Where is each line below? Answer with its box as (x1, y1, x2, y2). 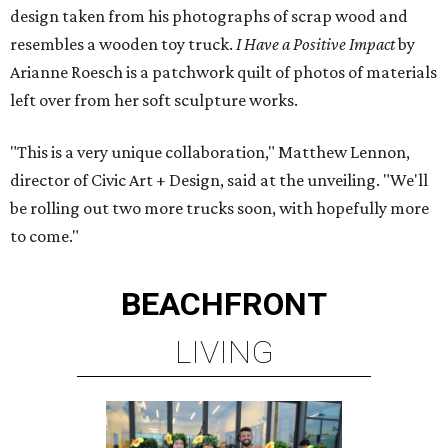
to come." (10, 226, 79, 247)
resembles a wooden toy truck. (10, 34, 236, 55)
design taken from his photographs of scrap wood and (10, 6, 408, 27)
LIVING (174, 333, 274, 372)
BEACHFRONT (121, 285, 327, 324)
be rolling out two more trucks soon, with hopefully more (10, 198, 429, 219)
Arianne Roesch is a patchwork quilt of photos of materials (10, 62, 437, 83)
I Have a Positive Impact (236, 34, 395, 55)
